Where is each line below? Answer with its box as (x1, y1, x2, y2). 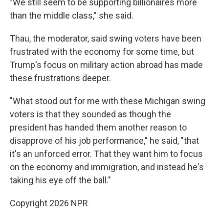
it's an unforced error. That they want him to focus (10, 149, 203, 159)
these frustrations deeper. (10, 73, 111, 83)
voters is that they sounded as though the (10, 109, 171, 119)
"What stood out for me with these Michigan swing (10, 96, 205, 106)
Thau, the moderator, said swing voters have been (10, 33, 201, 44)
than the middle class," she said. (10, 10, 133, 21)
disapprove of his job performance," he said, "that (10, 135, 199, 146)
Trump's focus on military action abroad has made (10, 60, 203, 70)
